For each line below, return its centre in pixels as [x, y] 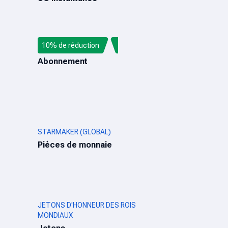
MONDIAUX [55, 215]
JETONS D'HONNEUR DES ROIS [87, 205]
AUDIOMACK [58, 48]
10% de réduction [70, 45]
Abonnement [63, 61]
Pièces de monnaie [75, 145]
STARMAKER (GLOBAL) [74, 132]
